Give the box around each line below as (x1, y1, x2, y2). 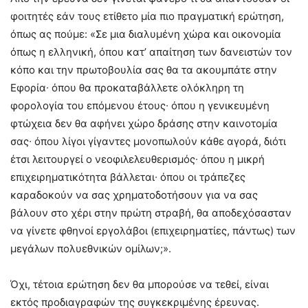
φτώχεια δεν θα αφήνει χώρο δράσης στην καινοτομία (10, 117, 278, 131)
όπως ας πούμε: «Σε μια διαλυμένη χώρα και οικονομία (10, 27, 281, 41)
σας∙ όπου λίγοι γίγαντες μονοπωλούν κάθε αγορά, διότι (10, 135, 286, 148)
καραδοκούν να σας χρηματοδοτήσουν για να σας (10, 188, 258, 202)
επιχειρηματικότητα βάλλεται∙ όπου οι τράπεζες (10, 170, 245, 184)
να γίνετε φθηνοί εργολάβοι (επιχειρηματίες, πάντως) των (10, 224, 296, 238)
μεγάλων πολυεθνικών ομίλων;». (10, 242, 171, 256)
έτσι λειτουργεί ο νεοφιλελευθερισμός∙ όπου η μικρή (10, 153, 265, 166)
